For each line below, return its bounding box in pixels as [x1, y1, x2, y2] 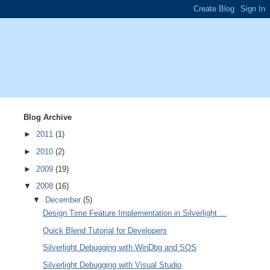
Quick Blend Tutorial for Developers [43, 225, 168, 235]
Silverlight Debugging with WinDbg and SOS [43, 243, 197, 253]
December [45, 195, 84, 204]
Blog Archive [23, 112, 72, 122]
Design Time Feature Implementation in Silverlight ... [43, 208, 227, 218]
